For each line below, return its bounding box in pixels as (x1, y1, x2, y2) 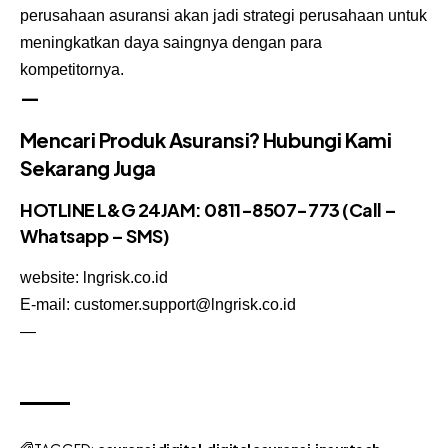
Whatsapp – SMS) (20, 224, 170, 248)
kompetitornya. (20, 60, 124, 78)
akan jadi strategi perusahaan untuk (170, 6, 427, 24)
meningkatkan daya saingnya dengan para (20, 33, 322, 51)
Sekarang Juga (20, 154, 156, 180)
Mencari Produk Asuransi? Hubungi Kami (20, 126, 392, 152)
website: (20, 269, 83, 287)
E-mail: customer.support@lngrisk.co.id (20, 296, 296, 314)
